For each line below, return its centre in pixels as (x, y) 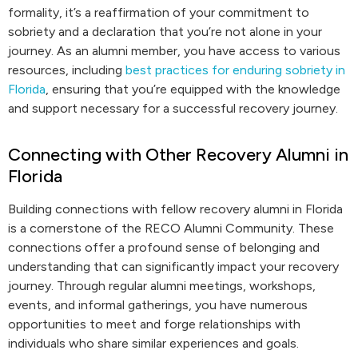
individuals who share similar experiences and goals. (153, 343)
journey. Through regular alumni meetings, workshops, (162, 286)
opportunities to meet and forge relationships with (154, 324)
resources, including (67, 70)
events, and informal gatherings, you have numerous (158, 305)
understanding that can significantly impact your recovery (173, 267)
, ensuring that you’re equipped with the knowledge (193, 89)
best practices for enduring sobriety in (235, 70)
